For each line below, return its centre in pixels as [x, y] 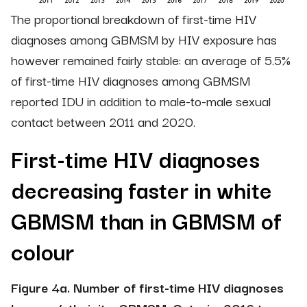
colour [42, 250]
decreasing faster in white [142, 188]
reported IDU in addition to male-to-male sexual [141, 100]
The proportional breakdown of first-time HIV [134, 18]
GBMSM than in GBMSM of [146, 219]
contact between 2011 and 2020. [103, 121]
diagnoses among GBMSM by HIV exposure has [144, 39]
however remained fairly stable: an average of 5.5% [151, 59]
